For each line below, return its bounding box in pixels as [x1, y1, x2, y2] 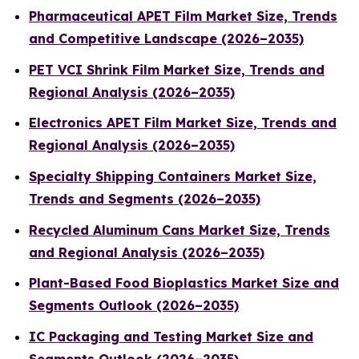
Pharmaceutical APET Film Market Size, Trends [29, 8, 337, 25]
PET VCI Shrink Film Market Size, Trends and [29, 61, 325, 78]
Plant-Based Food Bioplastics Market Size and [29, 275, 339, 292]
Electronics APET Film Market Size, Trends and [29, 115, 337, 131]
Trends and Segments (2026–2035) [29, 191, 260, 208]
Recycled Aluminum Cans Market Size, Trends [29, 221, 330, 238]
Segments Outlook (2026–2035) [29, 297, 239, 314]
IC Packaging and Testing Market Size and [29, 329, 313, 345]
